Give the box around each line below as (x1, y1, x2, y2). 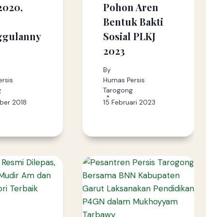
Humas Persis (103, 76, 145, 85)
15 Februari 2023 (103, 98, 155, 107)
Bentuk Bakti (103, 15, 163, 29)
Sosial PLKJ (103, 30, 155, 43)
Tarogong (103, 86, 133, 95)
